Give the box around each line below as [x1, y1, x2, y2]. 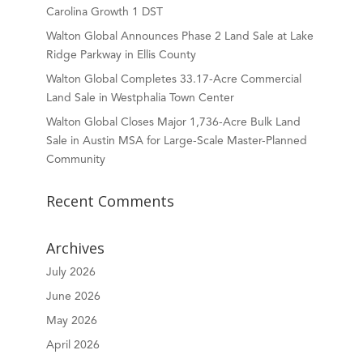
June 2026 [45, 291, 100, 302]
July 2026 [45, 267, 96, 278]
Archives [45, 238, 105, 258]
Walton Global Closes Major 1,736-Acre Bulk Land [45, 117, 301, 128]
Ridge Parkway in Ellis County [45, 49, 196, 61]
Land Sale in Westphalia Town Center [45, 92, 234, 104]
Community [45, 154, 105, 165]
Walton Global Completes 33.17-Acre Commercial [45, 74, 301, 85]
